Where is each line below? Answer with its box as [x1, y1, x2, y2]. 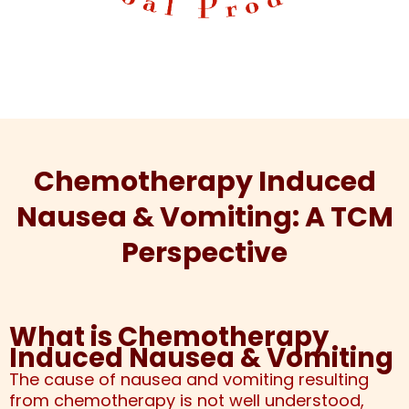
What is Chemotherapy [9, 319, 329, 356]
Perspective [121, 234, 288, 273]
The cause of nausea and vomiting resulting [9, 368, 369, 392]
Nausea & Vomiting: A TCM [16, 198, 393, 237]
